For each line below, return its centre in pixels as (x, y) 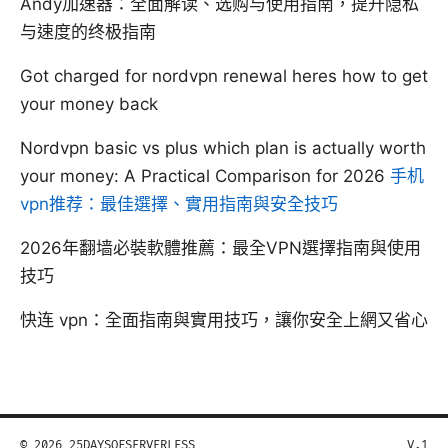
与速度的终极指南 (88, 31)
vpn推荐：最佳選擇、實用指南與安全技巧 (179, 203)
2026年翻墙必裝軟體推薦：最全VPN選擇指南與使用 (220, 247)
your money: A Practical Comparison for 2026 (205, 175)
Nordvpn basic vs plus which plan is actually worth (223, 147)
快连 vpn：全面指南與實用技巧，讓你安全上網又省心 (224, 319)
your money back (89, 103)
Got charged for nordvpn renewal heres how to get (224, 75)
